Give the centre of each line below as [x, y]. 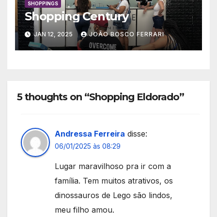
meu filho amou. [85, 210]
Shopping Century [77, 16]
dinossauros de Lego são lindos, [114, 195]
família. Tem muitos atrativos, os [114, 181]
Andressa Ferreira [90, 134]
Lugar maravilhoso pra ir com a [113, 166]
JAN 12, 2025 [53, 34]
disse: [137, 134]
